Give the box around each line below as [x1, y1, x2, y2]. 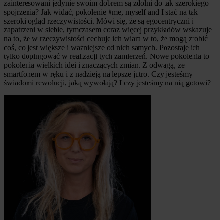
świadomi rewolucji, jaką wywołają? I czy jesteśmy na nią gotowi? [4, 79, 211, 87]
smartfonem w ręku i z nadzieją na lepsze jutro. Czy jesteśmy [4, 70, 192, 79]
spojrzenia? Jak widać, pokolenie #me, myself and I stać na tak [4, 8, 198, 17]
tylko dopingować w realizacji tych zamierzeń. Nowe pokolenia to [4, 52, 209, 61]
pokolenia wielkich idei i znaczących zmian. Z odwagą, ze [4, 61, 185, 70]
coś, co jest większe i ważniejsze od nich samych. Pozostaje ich [4, 43, 200, 52]
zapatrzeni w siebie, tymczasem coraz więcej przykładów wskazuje [4, 26, 212, 34]
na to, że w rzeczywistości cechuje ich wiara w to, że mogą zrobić [4, 34, 208, 43]
